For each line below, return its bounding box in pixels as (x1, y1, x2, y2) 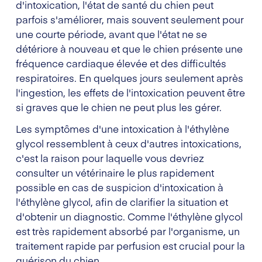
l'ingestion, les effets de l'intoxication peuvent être (16, 85, 245, 99)
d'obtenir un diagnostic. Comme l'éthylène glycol (16, 209, 243, 223)
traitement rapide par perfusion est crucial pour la (16, 238, 245, 253)
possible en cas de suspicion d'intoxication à (16, 180, 223, 194)
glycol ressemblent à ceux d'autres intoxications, (16, 136, 242, 150)
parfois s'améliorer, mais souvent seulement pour (16, 12, 244, 26)
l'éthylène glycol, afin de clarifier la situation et (16, 194, 228, 209)
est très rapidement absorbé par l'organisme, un (16, 223, 240, 238)
